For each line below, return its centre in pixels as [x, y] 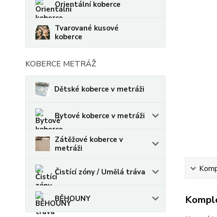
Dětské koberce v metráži [100, 89]
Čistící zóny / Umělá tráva [100, 172]
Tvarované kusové [87, 28]
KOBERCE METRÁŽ [61, 64]
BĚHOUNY [73, 198]
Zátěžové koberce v [89, 139]
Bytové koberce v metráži [100, 116]
